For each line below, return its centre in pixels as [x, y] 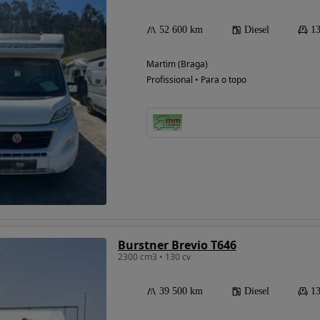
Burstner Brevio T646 [177, 245]
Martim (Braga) [177, 64]
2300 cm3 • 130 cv [154, 256]
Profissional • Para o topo [196, 79]
